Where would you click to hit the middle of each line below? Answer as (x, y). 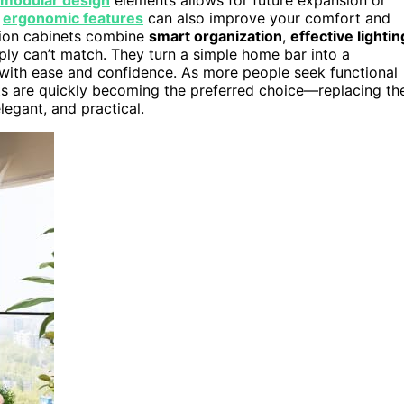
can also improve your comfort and (267, 18)
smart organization (216, 36)
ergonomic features (73, 18)
